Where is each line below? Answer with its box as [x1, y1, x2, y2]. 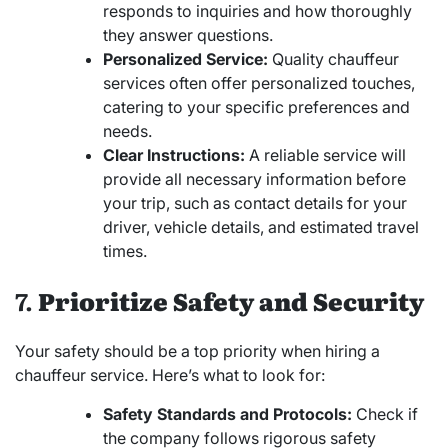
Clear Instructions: [103, 145, 245, 166]
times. [103, 241, 147, 262]
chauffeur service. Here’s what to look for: [15, 365, 325, 386]
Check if [352, 404, 418, 425]
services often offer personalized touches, [103, 73, 415, 94]
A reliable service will [245, 145, 406, 166]
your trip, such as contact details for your [103, 193, 407, 214]
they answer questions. [103, 25, 273, 46]
